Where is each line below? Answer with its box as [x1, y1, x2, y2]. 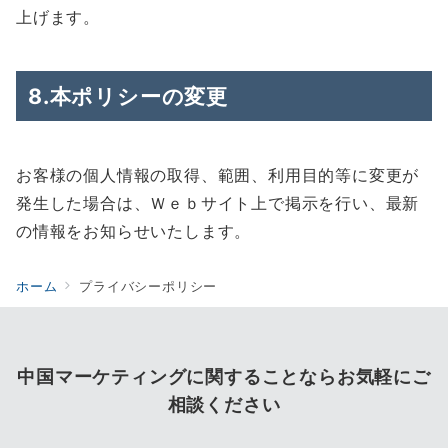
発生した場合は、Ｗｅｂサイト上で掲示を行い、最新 [16, 193, 420, 213]
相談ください [167, 394, 281, 415]
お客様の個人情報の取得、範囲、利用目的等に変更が [16, 165, 420, 185]
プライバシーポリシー [79, 279, 218, 294]
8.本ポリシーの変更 [28, 83, 228, 109]
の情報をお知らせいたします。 [16, 221, 252, 241]
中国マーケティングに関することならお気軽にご [17, 366, 431, 387]
